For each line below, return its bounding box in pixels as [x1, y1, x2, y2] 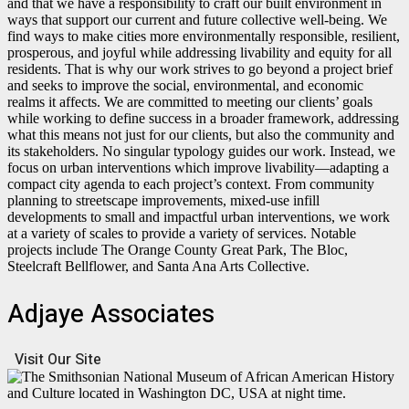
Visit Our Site [15, 349, 101, 372]
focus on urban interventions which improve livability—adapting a [7, 160, 389, 176]
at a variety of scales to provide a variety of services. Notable [7, 225, 356, 242]
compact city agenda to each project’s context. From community [7, 176, 374, 193]
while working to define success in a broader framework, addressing [7, 110, 399, 127]
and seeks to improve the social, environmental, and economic [7, 78, 363, 94]
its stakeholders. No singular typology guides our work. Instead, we [7, 143, 395, 160]
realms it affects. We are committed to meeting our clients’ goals [7, 94, 372, 110]
